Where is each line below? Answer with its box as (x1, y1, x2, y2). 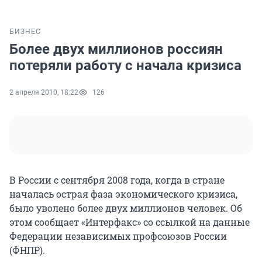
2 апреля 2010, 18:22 (9, 88, 78, 97)
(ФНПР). (9, 244, 45, 257)
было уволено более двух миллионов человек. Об (9, 202, 242, 215)
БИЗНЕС (9, 27, 41, 36)
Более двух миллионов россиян (9, 41, 223, 58)
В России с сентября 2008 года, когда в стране (9, 174, 225, 187)
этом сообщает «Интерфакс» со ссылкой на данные (9, 216, 250, 229)
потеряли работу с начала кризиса (9, 57, 242, 74)
